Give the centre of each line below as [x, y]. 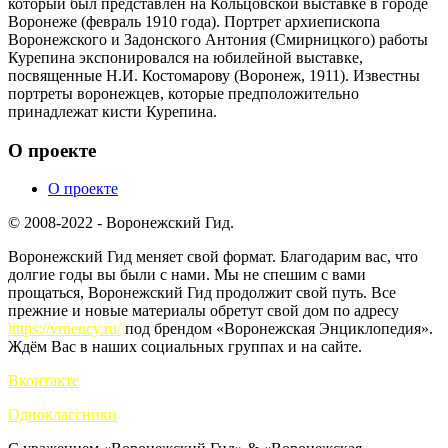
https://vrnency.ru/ [64, 329]
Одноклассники [62, 415]
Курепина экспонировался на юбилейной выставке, [185, 57]
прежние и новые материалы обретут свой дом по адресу [203, 311]
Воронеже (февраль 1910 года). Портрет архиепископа [194, 21]
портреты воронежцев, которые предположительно [183, 93]
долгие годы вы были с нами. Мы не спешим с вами [187, 275]
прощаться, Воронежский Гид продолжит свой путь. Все [202, 293]
